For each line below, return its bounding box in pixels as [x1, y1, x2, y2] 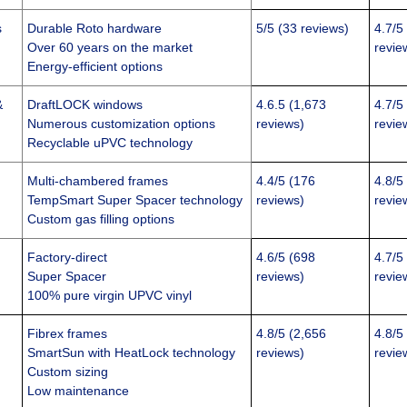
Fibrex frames [27, 326, 108, 342]
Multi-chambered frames [27, 174, 169, 189]
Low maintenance [27, 383, 130, 399]
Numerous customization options [27, 116, 216, 132]
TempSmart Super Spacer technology [27, 193, 243, 208]
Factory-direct [27, 250, 108, 265]
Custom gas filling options [27, 212, 175, 227]
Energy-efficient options [27, 59, 164, 74]
